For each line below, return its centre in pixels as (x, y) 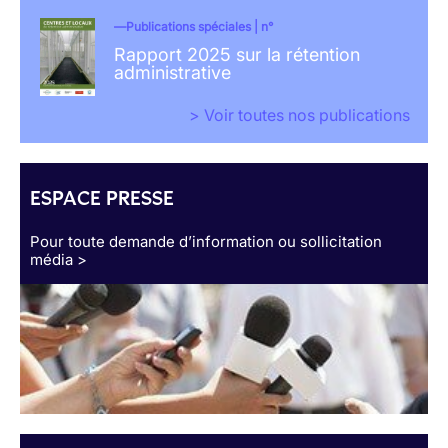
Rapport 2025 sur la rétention (236, 54)
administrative (172, 72)
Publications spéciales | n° (199, 26)
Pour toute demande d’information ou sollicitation (206, 241)
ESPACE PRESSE (102, 197)
